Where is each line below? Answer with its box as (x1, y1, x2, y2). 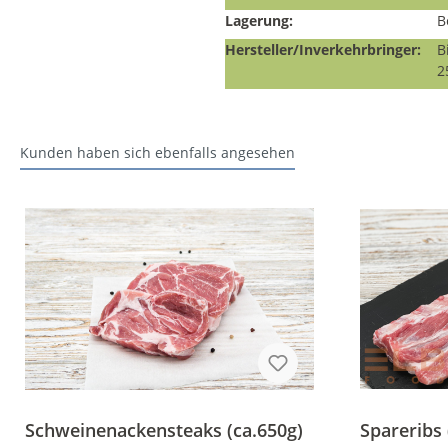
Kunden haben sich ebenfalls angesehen (20, 143, 295, 162)
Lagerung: (225, 11, 293, 30)
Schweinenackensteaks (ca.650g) (25, 418, 303, 442)
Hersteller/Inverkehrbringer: (225, 40, 421, 59)
